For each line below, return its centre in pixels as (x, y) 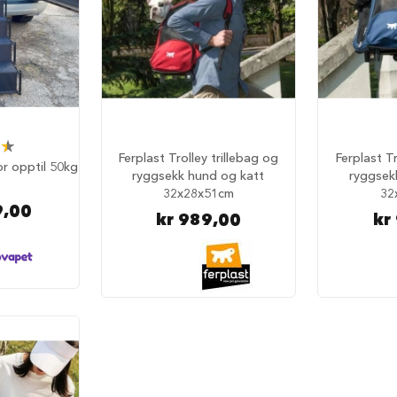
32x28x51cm (198, 194)
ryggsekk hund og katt (198, 176)
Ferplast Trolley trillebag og (198, 158)
